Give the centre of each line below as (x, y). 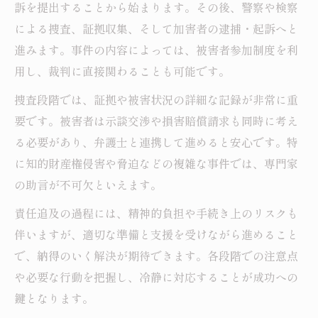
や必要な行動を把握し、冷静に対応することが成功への (156, 277)
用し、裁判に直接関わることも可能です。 (122, 71)
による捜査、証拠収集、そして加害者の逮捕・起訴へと (156, 29)
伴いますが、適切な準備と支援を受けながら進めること (156, 235)
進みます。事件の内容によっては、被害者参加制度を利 (156, 50)
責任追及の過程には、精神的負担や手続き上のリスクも (156, 213)
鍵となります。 (54, 298)
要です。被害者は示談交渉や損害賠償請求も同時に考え (156, 121)
